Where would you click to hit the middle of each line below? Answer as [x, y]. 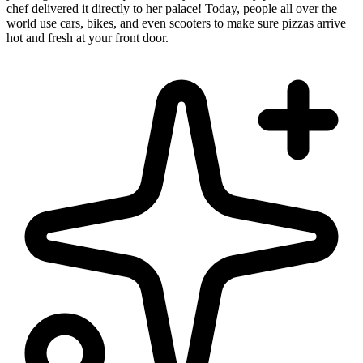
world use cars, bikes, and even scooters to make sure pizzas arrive [176, 23]
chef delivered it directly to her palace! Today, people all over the [172, 9]
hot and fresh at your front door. [88, 38]
